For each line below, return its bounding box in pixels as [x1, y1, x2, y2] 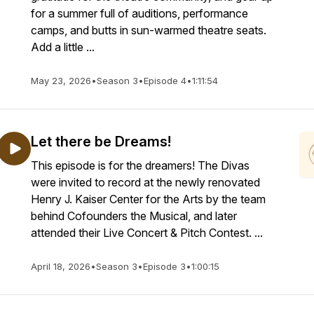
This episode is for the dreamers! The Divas [31, 158, 250, 172]
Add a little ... [31, 40, 95, 54]
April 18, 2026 [31, 261, 90, 272]
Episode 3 [143, 261, 186, 272]
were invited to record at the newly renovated [31, 175, 260, 189]
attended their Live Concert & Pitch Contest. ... [31, 226, 263, 240]
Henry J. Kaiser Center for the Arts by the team [31, 192, 266, 206]
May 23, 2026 [31, 75, 91, 86]
